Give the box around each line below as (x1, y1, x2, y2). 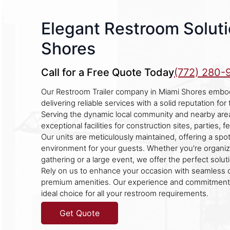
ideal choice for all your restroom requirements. (41, 188, 208, 198)
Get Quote (60, 208, 100, 218)
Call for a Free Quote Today (41, 66, 174, 79)
